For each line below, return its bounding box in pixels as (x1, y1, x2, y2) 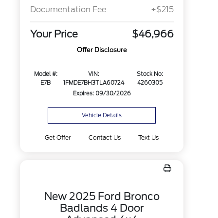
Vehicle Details (82, 112, 122, 119)
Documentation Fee (30, 5, 106, 15)
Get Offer (45, 134, 71, 141)
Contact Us (88, 134, 121, 141)
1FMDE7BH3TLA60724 (63, 79, 125, 87)
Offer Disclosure (76, 46, 127, 54)
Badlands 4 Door (59, 202, 144, 214)
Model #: (34, 71, 57, 78)
